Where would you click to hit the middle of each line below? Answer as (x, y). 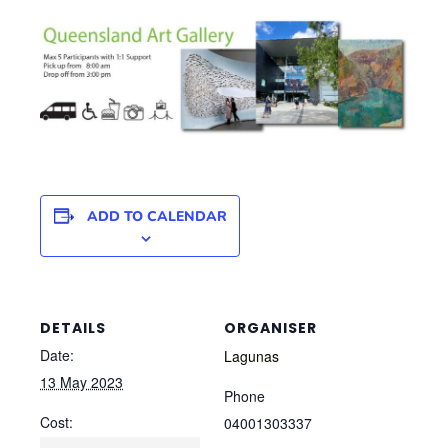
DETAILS (73, 328)
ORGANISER (270, 328)
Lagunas (251, 356)
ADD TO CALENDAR (156, 217)
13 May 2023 (81, 382)
